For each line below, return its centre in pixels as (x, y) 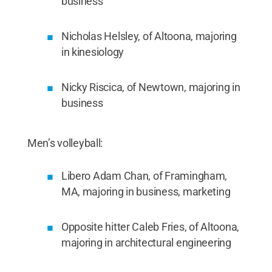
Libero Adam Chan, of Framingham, (144, 175)
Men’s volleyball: (65, 143)
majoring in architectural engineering (146, 242)
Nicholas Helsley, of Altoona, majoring (149, 36)
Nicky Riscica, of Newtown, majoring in (151, 87)
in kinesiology (93, 52)
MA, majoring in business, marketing (146, 191)
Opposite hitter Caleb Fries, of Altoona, (150, 226)
